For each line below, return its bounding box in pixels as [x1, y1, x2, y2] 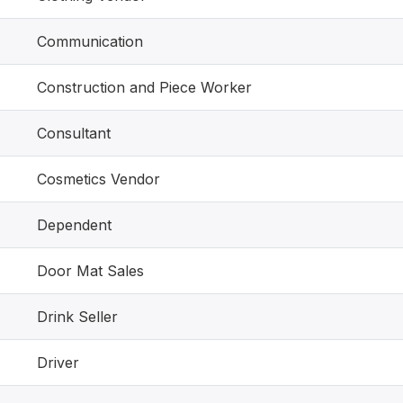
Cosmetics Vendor [37, 170, 160, 188]
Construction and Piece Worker [37, 78, 252, 96]
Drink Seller [37, 308, 118, 326]
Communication [37, 32, 143, 50]
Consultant [37, 124, 111, 142]
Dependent [37, 216, 112, 234]
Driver [37, 354, 79, 372]
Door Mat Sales [37, 262, 144, 280]
